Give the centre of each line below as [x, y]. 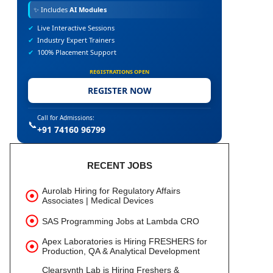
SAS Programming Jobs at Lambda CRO [121, 221]
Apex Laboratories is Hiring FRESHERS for [125, 241]
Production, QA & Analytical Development [121, 251]
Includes [54, 9]
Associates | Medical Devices [98, 200]
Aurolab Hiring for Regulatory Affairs [111, 191]
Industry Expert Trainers [76, 40]
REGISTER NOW [119, 90]
